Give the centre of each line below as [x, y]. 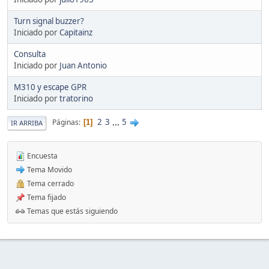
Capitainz [76, 32]
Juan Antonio [83, 65]
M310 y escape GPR [50, 87]
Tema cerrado [50, 183]
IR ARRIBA [27, 122]
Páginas [65, 122]
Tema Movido [49, 169]
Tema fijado [46, 197]
